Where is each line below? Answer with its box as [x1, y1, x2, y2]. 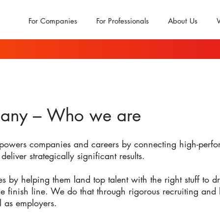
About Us [168, 16, 197, 26]
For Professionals [96, 16, 149, 26]
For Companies [28, 16, 77, 26]
